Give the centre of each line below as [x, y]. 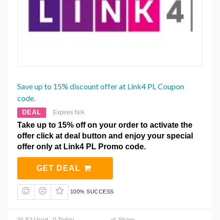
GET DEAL [59, 168]
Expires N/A [69, 113]
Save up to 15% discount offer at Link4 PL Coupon [101, 86]
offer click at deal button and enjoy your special [105, 136]
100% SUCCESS [92, 192]
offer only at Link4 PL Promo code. [82, 147]
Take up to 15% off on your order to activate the [105, 125]
